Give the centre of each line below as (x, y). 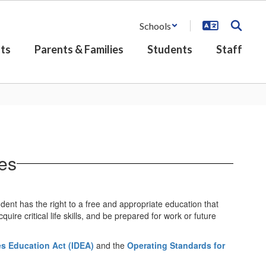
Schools (155, 26)
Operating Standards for (176, 245)
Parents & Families (79, 49)
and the (110, 245)
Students (170, 49)
